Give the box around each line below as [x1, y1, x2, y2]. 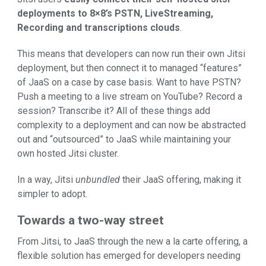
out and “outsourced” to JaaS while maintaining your [17, 134, 231, 145]
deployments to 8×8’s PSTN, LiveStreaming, [17, 8, 213, 20]
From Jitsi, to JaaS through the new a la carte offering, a [17, 235, 248, 247]
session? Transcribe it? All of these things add [17, 105, 210, 117]
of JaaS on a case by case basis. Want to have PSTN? [17, 77, 241, 88]
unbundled [75, 174, 120, 186]
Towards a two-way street [17, 213, 164, 228]
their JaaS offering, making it [120, 174, 241, 186]
